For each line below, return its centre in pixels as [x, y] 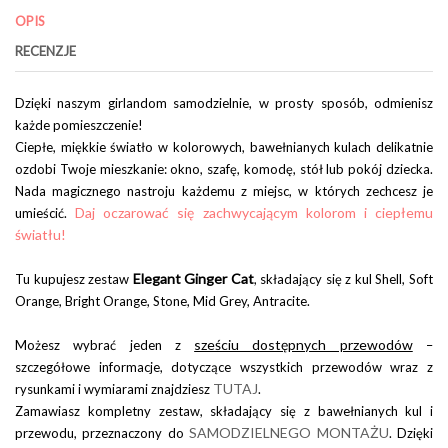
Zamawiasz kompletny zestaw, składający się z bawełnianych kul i [224, 410]
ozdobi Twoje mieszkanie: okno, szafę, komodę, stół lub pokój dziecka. [224, 168]
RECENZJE [45, 50]
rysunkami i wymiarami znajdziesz [114, 388]
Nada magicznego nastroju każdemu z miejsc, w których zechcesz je [224, 190]
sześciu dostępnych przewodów [303, 344]
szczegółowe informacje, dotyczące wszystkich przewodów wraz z [224, 366]
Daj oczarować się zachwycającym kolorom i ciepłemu [254, 212]
